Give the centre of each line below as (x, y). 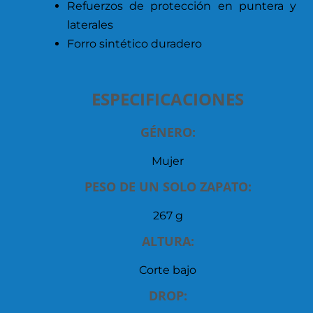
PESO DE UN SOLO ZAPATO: (168, 186)
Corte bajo (168, 270)
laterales (90, 24)
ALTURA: (168, 241)
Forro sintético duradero (134, 43)
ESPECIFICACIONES (168, 99)
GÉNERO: (168, 132)
